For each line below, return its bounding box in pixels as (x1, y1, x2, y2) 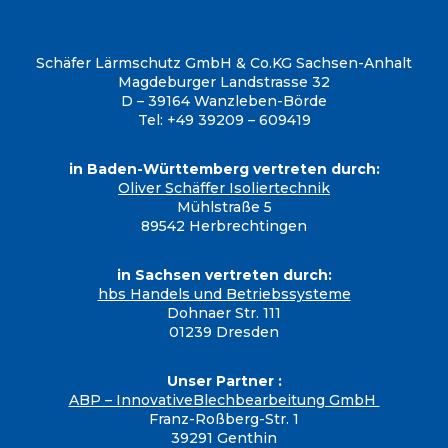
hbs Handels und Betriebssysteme (97, 284, 351, 303)
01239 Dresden (169, 322, 279, 341)
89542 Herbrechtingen (141, 216, 307, 235)
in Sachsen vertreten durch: (116, 265, 332, 284)
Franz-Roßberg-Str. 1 (149, 409, 299, 428)
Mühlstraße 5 (176, 197, 272, 216)
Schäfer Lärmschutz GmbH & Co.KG (36, 53, 292, 72)
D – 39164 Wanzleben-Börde (121, 91, 327, 110)
